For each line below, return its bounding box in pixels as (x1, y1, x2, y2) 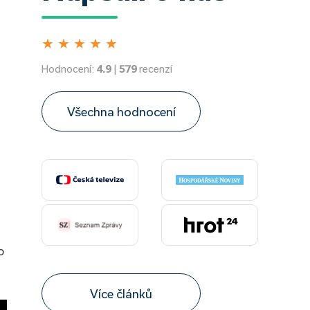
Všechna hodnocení (66, 104, 176, 118)
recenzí (137, 63, 172, 75)
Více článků (90, 286, 152, 300)
